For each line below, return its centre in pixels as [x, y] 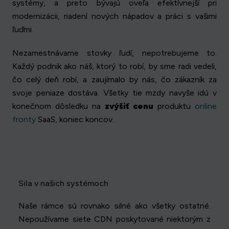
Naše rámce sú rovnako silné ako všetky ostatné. [114, 206]
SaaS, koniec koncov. [75, 120]
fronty [24, 120]
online [206, 106]
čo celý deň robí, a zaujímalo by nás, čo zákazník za [114, 80]
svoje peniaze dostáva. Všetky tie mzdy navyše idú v [114, 93]
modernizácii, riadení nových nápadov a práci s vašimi [114, 16]
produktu [174, 106]
